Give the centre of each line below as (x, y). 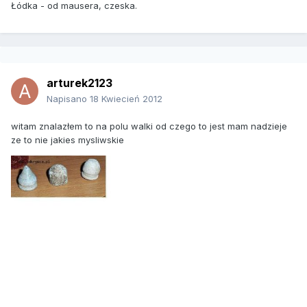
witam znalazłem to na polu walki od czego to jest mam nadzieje (149, 126)
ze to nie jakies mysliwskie (67, 140)
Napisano (68, 99)
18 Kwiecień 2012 (126, 99)
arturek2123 (79, 83)
